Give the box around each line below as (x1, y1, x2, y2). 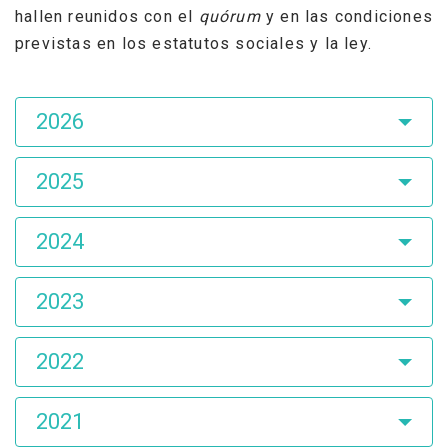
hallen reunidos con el (15, 7, 199, 26)
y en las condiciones (265, 7, 433, 26)
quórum (198, 7, 266, 26)
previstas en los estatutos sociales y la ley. (15, 34, 372, 53)
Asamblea (15, 92, 122, 120)
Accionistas (15, 128, 144, 156)
